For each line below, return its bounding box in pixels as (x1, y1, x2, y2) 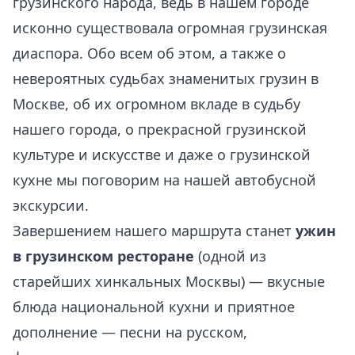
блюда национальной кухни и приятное (13, 297, 295, 316)
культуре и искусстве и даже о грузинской (13, 145, 311, 164)
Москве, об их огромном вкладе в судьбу (13, 94, 300, 113)
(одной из (194, 246, 266, 265)
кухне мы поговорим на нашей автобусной (13, 170, 316, 189)
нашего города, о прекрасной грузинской (13, 120, 307, 139)
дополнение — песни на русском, (13, 323, 247, 342)
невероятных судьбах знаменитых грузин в (13, 69, 319, 88)
